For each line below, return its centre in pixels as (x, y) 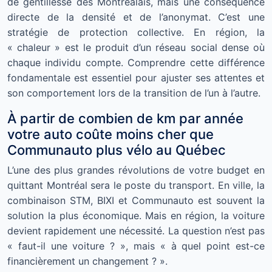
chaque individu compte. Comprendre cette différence (136, 63)
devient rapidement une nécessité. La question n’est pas (136, 231)
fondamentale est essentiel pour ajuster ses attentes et (136, 78)
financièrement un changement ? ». (87, 261)
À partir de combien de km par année (125, 119)
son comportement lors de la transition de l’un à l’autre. (134, 93)
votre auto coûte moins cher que (110, 134)
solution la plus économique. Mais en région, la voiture (136, 216)
